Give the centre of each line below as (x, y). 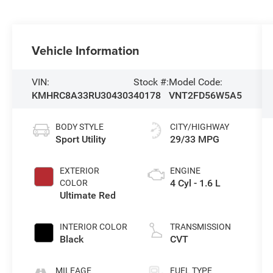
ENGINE (185, 171)
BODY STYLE (80, 127)
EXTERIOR (80, 171)
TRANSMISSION (200, 227)
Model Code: (196, 82)
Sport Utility (81, 140)
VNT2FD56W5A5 (206, 96)
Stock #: (151, 82)
